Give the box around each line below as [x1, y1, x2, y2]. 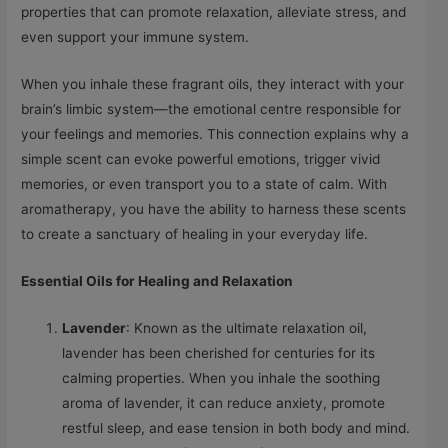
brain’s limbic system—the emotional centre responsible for [21, 101, 402, 118]
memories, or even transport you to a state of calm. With [21, 176, 388, 193]
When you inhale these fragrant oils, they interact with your [21, 76, 405, 93]
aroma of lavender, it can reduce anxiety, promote [62, 395, 386, 412]
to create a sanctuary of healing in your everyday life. [21, 226, 369, 243]
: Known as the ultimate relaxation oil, [126, 320, 368, 337]
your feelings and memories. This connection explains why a [21, 126, 410, 143]
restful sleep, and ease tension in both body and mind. [62, 420, 411, 437]
